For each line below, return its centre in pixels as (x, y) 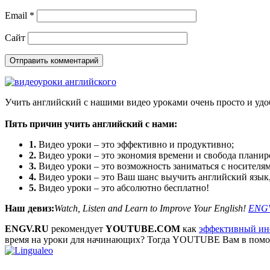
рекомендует (77, 228)
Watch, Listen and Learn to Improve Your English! (151, 208)
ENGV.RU (27, 228)
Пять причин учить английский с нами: (91, 124)
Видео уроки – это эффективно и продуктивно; (135, 144)
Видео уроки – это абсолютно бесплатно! (123, 187)
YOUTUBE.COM (143, 228)
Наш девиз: (30, 208)
